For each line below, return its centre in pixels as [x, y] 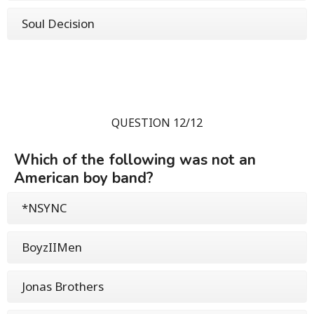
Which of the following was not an [135, 159]
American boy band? [84, 178]
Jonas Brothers [63, 286]
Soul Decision [58, 23]
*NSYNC [45, 207]
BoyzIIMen [52, 247]
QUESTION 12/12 [157, 122]
